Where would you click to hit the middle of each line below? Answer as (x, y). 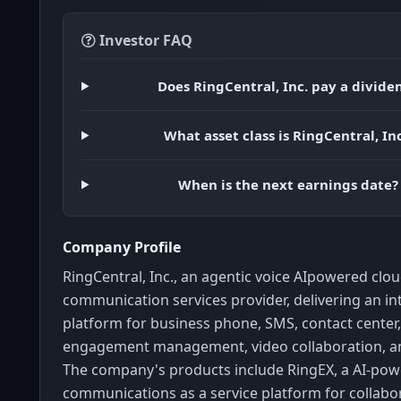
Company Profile (122, 247)
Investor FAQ (144, 41)
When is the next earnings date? (289, 185)
